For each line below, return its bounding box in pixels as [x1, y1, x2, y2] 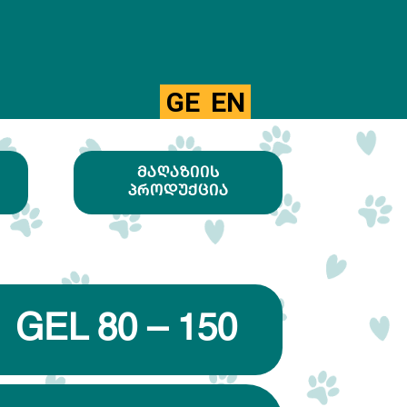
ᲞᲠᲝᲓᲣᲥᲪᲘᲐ [127, 183, 229, 199]
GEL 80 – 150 [15, 311, 237, 348]
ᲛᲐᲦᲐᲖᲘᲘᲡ [136, 164, 220, 181]
